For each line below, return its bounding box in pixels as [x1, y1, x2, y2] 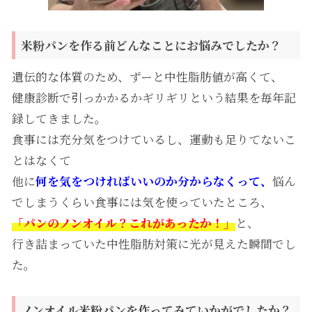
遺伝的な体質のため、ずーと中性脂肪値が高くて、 [11, 68, 283, 85]
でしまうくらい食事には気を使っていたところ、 [11, 193, 272, 210]
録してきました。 [11, 109, 107, 127]
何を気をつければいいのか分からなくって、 [35, 172, 272, 189]
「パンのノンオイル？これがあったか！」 [11, 214, 235, 231]
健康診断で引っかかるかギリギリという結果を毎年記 [11, 88, 296, 106]
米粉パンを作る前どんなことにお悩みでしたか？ [20, 36, 281, 54]
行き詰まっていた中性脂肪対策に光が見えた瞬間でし [11, 235, 296, 252]
